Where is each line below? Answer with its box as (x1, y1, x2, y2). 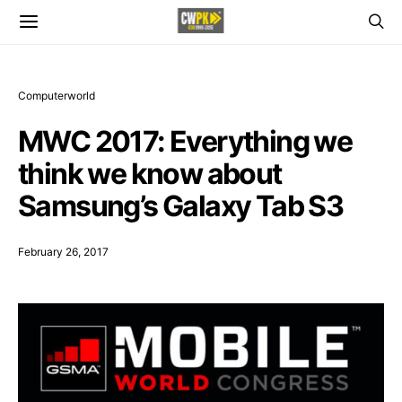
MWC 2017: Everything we (18, 124, 353, 159)
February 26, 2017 (18, 245, 109, 258)
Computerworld (18, 89, 95, 102)
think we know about (18, 156, 282, 191)
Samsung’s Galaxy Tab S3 (18, 188, 344, 223)
